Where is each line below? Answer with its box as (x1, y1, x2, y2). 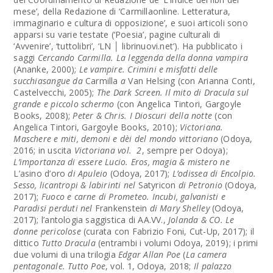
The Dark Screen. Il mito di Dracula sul (96, 87, 249, 98)
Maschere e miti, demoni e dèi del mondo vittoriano (13, 133, 218, 144)
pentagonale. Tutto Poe (13, 260, 106, 272)
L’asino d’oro (13, 168, 66, 179)
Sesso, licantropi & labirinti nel (13, 179, 138, 191)
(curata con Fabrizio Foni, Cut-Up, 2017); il (80, 225, 255, 237)
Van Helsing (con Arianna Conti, (126, 75, 255, 87)
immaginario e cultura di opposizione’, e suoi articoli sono (13, 17, 248, 29)
